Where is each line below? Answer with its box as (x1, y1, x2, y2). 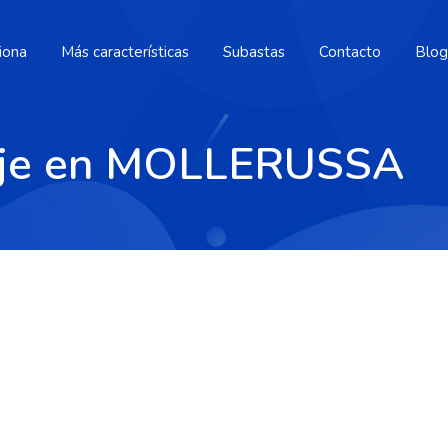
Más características (61, 42, 189, 62)
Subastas (223, 42, 285, 62)
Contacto (319, 42, 381, 62)
